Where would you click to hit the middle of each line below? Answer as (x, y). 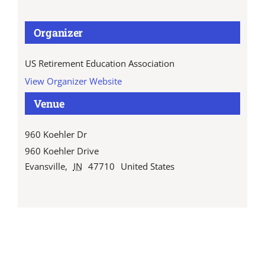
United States (147, 167)
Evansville (45, 167)
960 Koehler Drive (62, 151)
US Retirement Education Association (99, 64)
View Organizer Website (73, 81)
